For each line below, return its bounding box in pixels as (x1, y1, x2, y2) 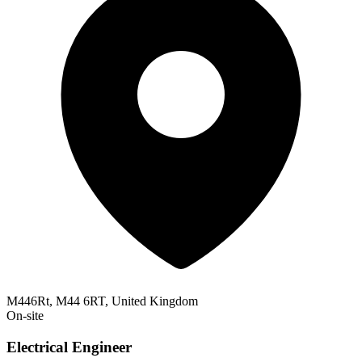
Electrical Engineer (6, 339, 132, 356)
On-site (6, 309, 44, 323)
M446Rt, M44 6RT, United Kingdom (6, 294, 198, 309)
